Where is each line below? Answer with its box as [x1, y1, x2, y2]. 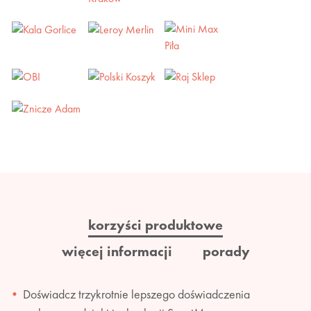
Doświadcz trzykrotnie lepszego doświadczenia [23, 285, 250, 302]
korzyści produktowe [88, 215, 223, 234]
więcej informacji [61, 242, 172, 260]
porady [202, 242, 250, 260]
